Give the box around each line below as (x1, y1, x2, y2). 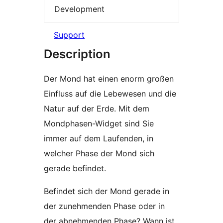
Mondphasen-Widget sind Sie (44, 118, 154, 129)
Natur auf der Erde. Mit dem (44, 104, 149, 114)
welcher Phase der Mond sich (44, 148, 154, 159)
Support (54, 30, 85, 40)
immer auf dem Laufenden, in (44, 133, 153, 144)
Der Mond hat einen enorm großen (44, 74, 174, 84)
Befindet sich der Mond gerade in (44, 186, 169, 197)
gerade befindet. (44, 163, 106, 174)
